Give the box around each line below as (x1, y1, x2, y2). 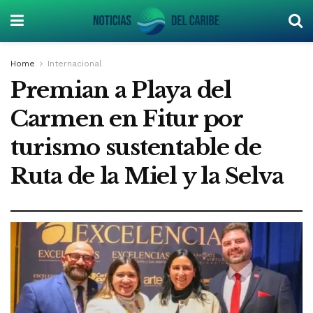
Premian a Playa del (10, 76, 231, 104)
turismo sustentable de (10, 133, 261, 161)
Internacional (48, 59, 102, 68)
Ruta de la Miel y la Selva (10, 162, 284, 190)
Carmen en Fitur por (10, 105, 242, 133)
